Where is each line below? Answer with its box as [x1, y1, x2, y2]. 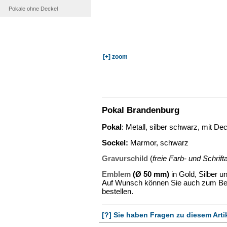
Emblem [102, 170, 131, 179]
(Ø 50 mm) [131, 170, 169, 179]
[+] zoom [103, 53, 128, 61]
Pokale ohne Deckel [9, 6, 58, 12]
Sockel [102, 138, 126, 147]
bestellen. [102, 187, 133, 196]
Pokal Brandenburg [102, 105, 179, 116]
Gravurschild [102, 154, 148, 163]
